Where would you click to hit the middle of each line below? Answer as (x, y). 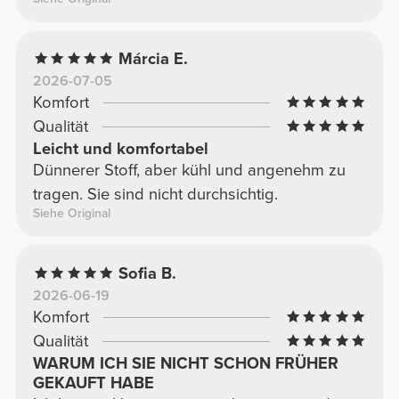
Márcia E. (154, 58)
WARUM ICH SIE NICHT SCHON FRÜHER (185, 363)
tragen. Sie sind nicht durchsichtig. (155, 194)
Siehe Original (71, 213)
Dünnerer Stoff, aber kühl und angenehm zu (189, 170)
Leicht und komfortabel (120, 148)
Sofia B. (148, 273)
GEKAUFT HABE (93, 383)
